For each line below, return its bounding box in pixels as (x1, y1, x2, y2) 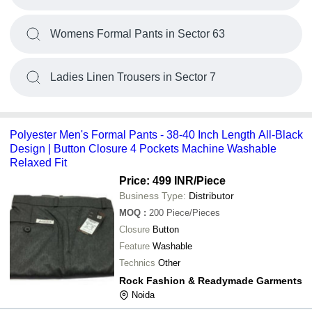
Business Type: (119, 190, 186, 201)
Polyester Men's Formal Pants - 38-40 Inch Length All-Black (10, 129, 303, 141)
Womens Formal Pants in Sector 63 (50, 28, 225, 40)
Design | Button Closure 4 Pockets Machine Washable (10, 143, 276, 155)
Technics (119, 258, 155, 268)
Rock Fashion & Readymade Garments (119, 275, 302, 286)
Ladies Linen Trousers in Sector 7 (50, 71, 216, 83)
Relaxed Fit (10, 157, 67, 169)
